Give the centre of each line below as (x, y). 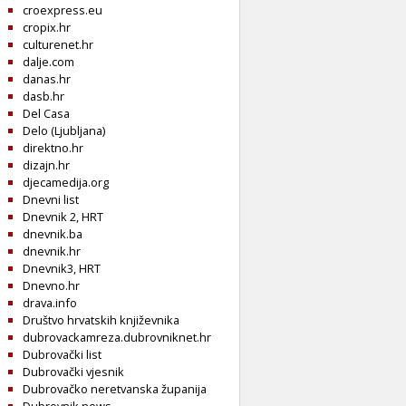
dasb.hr (43, 97)
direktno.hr (53, 148)
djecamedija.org (66, 183)
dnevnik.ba (53, 234)
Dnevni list (51, 200)
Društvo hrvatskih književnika (101, 320)
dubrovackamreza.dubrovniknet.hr (117, 338)
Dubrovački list (62, 355)
